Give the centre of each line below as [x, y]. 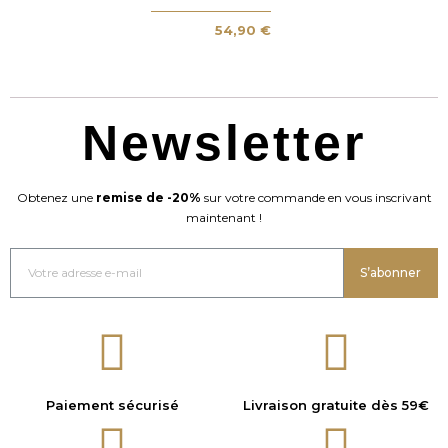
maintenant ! [224, 217]
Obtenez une [56, 197]
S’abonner [391, 272]
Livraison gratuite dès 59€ [336, 404]
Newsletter [224, 142]
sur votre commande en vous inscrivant [316, 197]
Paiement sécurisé [112, 404]
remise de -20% [148, 197]
